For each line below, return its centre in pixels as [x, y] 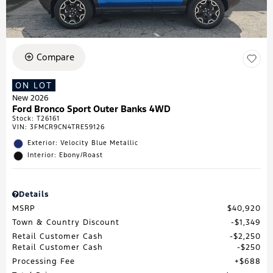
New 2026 [30, 98]
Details [34, 194]
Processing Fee [44, 261]
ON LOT [34, 85]
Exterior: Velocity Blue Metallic [83, 143]
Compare [55, 57]
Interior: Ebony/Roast [65, 155]
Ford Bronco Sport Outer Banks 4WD [91, 108]
